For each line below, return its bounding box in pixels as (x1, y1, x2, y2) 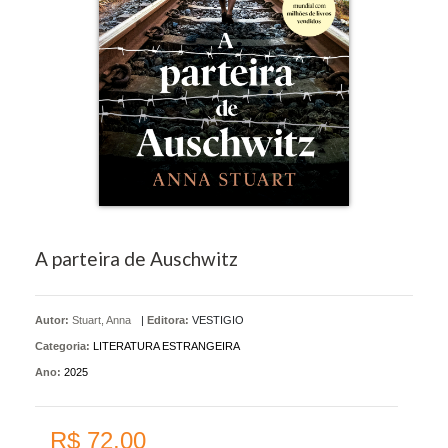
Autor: (35, 313, 72, 326)
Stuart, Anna (72, 313, 131, 326)
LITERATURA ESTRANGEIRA (93, 339, 240, 352)
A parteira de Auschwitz (35, 246, 238, 270)
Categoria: (35, 339, 90, 352)
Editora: (147, 313, 189, 326)
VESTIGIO (192, 313, 244, 326)
